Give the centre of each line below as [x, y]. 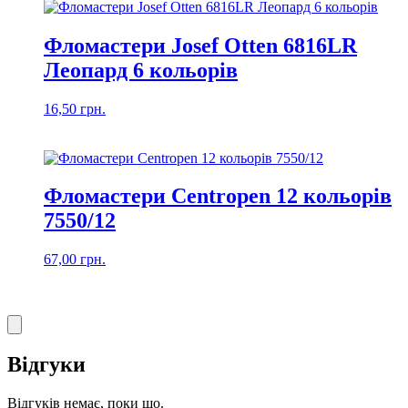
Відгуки [46, 365]
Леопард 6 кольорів [141, 70]
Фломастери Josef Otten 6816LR [200, 45]
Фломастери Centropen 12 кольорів [218, 196]
